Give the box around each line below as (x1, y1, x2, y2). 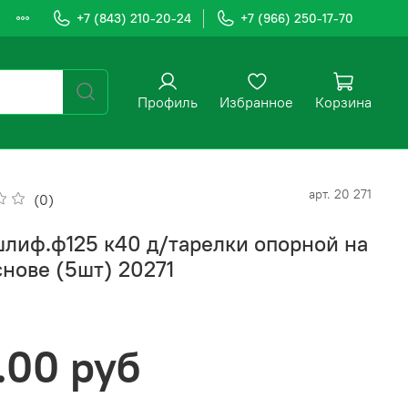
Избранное (219, 93, 293, 112)
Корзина (315, 93, 372, 112)
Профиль (138, 93, 198, 112)
